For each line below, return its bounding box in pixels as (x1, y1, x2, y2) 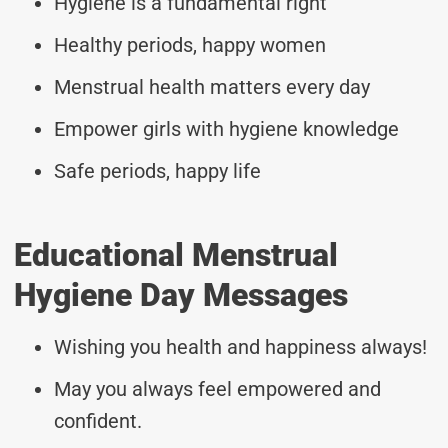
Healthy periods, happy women (54, 32, 326, 57)
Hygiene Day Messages (14, 275, 348, 314)
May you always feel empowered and (54, 376, 381, 401)
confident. (54, 408, 142, 433)
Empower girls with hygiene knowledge (54, 116, 399, 141)
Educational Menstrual (14, 235, 338, 274)
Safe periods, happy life (54, 158, 261, 183)
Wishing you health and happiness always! (54, 334, 427, 359)
